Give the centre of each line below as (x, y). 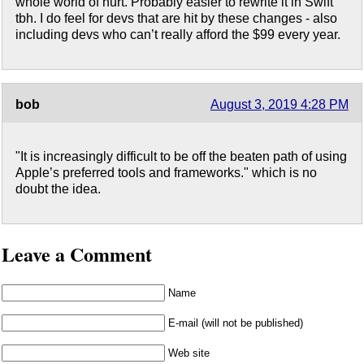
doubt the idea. (58, 189)
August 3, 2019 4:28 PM (279, 105)
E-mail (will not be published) (236, 323)
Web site (189, 353)
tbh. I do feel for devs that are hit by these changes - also (176, 19)
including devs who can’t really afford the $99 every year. (178, 35)
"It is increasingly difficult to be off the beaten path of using (181, 157)
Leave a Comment (77, 254)
